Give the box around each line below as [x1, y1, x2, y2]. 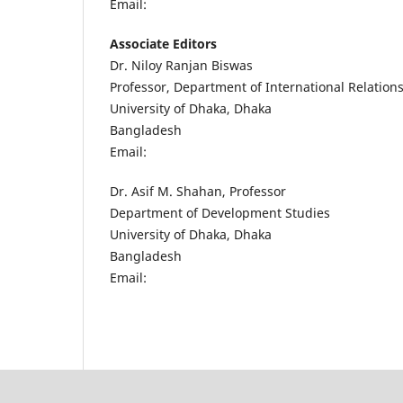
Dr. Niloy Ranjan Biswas [110, 57, 253, 75]
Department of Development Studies [110, 204, 330, 222]
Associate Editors [110, 35, 217, 53]
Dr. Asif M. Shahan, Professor [110, 183, 286, 201]
